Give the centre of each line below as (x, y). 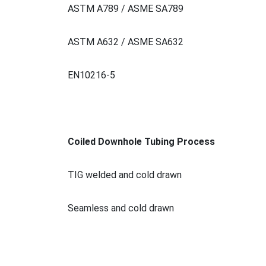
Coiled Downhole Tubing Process (141, 141)
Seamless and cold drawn (121, 208)
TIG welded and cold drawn (125, 175)
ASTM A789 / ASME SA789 (126, 8)
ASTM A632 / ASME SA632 (126, 42)
